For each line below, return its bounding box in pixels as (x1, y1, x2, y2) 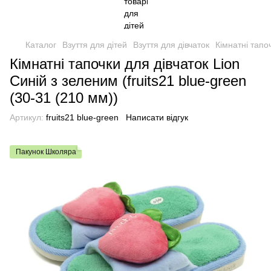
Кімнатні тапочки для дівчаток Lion (10, 56, 240, 72)
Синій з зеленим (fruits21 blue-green (10, 73, 246, 89)
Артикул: (10, 113, 44, 122)
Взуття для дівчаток (133, 40, 209, 50)
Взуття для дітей (62, 40, 127, 50)
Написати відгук (126, 113, 188, 122)
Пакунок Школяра (16, 148, 76, 156)
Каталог (25, 40, 56, 50)
